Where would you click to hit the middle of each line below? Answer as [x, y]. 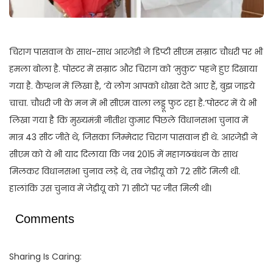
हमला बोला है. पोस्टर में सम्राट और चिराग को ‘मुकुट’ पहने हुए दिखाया [133, 69]
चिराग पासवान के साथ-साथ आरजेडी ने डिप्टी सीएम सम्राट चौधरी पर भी [136, 52]
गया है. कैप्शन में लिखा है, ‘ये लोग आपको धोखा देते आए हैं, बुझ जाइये [132, 86]
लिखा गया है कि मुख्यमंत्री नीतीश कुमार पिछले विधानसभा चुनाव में [129, 120]
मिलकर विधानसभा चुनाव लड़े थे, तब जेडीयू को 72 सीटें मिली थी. [125, 172]
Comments [45, 219]
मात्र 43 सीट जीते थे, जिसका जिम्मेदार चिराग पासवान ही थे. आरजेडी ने [133, 137]
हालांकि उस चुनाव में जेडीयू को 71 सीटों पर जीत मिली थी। [110, 189]
